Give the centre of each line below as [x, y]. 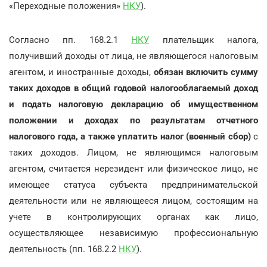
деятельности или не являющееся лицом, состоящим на [133, 201]
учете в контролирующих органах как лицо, [133, 217]
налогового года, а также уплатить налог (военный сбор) [131, 136]
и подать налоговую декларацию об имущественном [133, 104]
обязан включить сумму [206, 72]
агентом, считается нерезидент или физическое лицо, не [133, 168]
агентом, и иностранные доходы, [81, 72]
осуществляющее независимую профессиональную [133, 233]
